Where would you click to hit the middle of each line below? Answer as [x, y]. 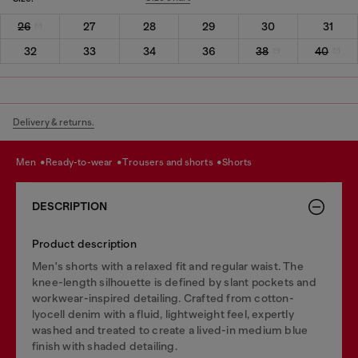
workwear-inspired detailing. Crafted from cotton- [163, 298]
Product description [84, 243]
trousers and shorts [172, 162]
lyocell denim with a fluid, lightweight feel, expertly [163, 314]
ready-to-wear [84, 162]
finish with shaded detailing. [105, 346]
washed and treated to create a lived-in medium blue [170, 330]
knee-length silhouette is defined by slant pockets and [174, 282]
